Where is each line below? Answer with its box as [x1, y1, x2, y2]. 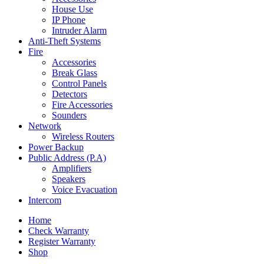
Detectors [52, 89, 87, 100]
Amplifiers [52, 163, 91, 174]
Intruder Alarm [52, 25, 107, 36]
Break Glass [52, 68, 97, 78]
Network [28, 121, 61, 131]
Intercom [28, 195, 61, 206]
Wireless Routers [52, 131, 114, 142]
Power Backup [28, 142, 84, 153]
